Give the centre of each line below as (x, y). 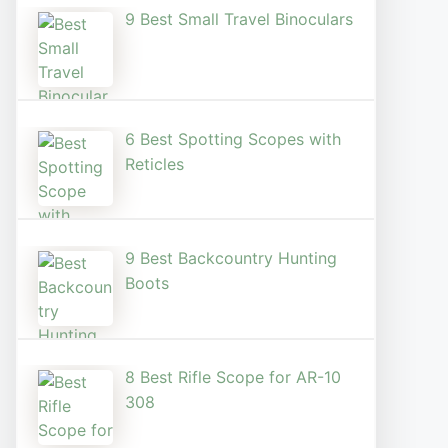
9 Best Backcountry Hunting (231, 257)
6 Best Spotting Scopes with (233, 138)
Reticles (154, 163)
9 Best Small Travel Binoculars (239, 19)
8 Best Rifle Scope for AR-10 (233, 377)
